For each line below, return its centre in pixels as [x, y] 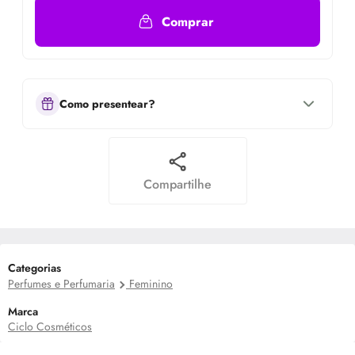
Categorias [34, 268]
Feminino [151, 284]
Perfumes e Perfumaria [61, 284]
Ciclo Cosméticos [50, 326]
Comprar [188, 21]
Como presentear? [107, 104]
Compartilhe [177, 184]
